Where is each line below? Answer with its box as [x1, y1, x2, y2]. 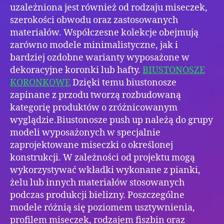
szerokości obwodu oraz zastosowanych [10, 14, 178, 26]
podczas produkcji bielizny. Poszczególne [10, 189, 184, 201]
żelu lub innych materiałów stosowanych [10, 176, 184, 188]
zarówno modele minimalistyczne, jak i [10, 39, 178, 51]
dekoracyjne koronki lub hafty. [10, 64, 142, 76]
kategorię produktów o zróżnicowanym [10, 101, 177, 113]
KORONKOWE [10, 76, 70, 88]
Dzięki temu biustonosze [70, 76, 176, 88]
